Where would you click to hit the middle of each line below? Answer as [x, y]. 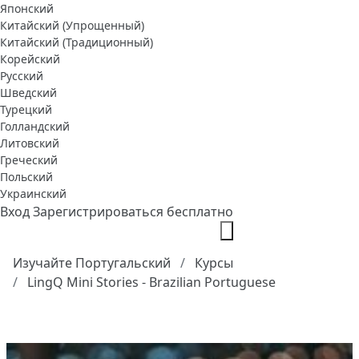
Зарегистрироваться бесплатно [133, 212]
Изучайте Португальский [92, 263]
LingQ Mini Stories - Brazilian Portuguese [151, 282]
